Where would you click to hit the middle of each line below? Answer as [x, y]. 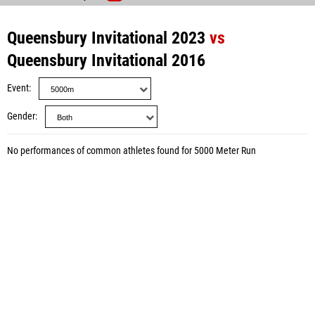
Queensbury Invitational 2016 [106, 60]
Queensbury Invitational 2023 [106, 38]
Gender [21, 116]
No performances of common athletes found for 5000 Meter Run [131, 151]
